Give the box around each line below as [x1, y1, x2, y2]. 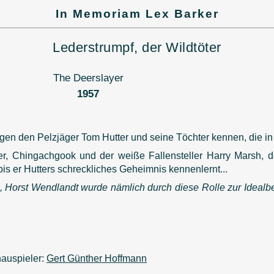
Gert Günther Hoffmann [46, 253, 147, 264]
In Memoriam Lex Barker [55, 7, 219, 20]
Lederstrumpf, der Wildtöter [53, 40, 221, 56]
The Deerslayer [53, 72, 124, 84]
